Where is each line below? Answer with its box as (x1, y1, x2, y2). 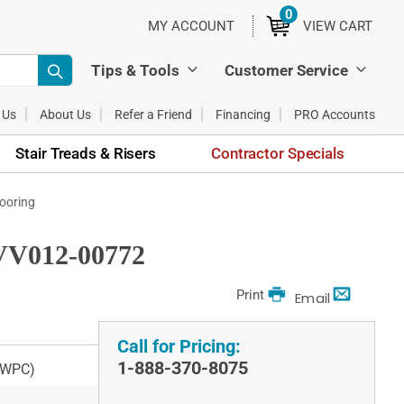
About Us (40, 106, 91, 122)
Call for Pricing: (116, 335, 241, 358)
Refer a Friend (115, 106, 192, 122)
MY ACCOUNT (148, 18, 234, 34)
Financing (216, 106, 271, 122)
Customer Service (225, 60, 348, 79)
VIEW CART (303, 18, 372, 35)
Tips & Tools (91, 60, 179, 79)
